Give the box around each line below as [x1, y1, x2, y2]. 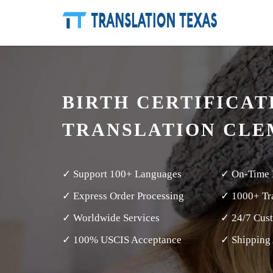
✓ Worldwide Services [62, 212, 160, 224]
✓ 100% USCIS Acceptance [62, 234, 182, 246]
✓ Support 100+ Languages [62, 168, 182, 180]
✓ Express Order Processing [62, 190, 184, 202]
